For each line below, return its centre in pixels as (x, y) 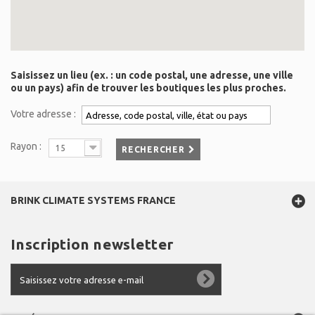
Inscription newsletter (92, 244)
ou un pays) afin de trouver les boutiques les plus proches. (148, 88)
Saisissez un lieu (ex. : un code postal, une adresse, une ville (152, 75)
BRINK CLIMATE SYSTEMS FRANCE (93, 200)
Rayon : (26, 146)
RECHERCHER (153, 149)
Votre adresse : (43, 114)
